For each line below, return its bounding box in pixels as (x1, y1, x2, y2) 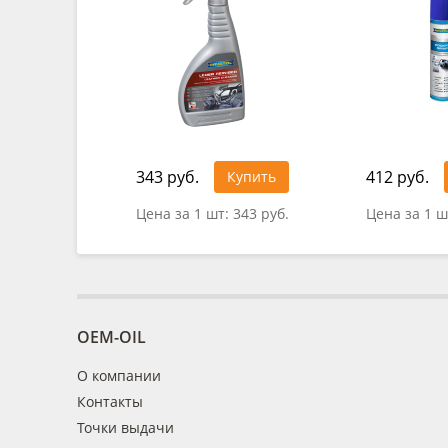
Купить (226, 166, 276, 186)
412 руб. (365, 165, 429, 188)
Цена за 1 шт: (135, 203, 233, 223)
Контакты (77, 392, 143, 411)
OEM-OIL (77, 326, 146, 348)
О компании (77, 366, 161, 385)
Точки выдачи (77, 418, 174, 437)
